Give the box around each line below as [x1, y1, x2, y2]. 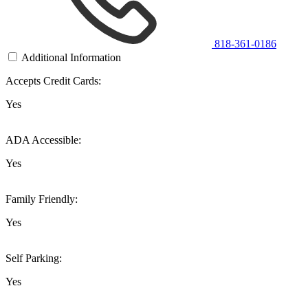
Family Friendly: [5, 192, 78, 205]
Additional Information [21, 51, 121, 63]
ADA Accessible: [5, 133, 81, 146]
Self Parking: [5, 252, 62, 264]
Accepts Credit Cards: [5, 74, 101, 87]
